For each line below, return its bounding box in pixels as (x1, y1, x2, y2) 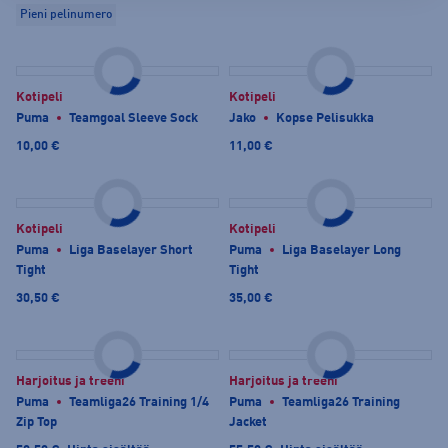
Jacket (229, 416, 267, 430)
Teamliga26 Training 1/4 (69, 396, 209, 410)
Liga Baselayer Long (282, 244, 401, 258)
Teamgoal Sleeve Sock (69, 112, 198, 126)
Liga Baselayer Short (69, 244, 193, 258)
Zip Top (16, 416, 57, 430)
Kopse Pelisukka (276, 112, 374, 126)
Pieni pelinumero (20, 9, 112, 22)
